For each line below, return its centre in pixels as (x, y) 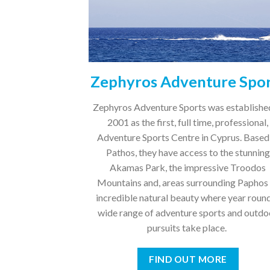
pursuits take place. (188, 228)
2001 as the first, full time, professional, (188, 122)
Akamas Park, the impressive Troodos (188, 168)
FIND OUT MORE (188, 259)
